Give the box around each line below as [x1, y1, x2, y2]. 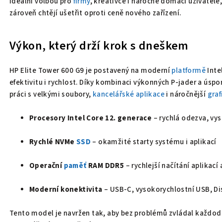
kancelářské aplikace [93, 89, 165, 100]
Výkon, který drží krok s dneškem [9, 37, 188, 55]
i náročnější [165, 89, 208, 100]
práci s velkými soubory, [9, 89, 93, 100]
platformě [171, 65, 206, 76]
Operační [29, 160, 64, 171]
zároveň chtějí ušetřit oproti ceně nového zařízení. [9, 7, 181, 18]
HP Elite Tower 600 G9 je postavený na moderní [9, 65, 172, 76]
